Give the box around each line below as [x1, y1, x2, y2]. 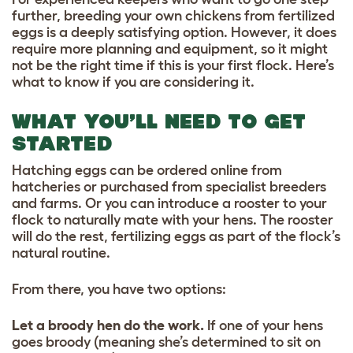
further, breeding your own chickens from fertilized [12, 7, 335, 24]
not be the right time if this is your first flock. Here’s [12, 57, 334, 73]
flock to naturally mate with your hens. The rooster [12, 211, 333, 228]
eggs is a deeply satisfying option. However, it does [12, 24, 336, 40]
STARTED [12, 132, 112, 154]
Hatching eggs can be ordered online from [12, 162, 282, 178]
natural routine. [12, 244, 110, 261]
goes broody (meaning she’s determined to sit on [12, 333, 321, 350]
